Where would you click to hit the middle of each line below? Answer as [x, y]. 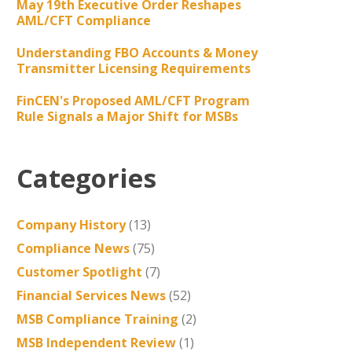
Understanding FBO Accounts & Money [137, 53]
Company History [71, 225]
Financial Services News [91, 295]
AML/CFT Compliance [83, 20]
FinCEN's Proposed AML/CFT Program [133, 101]
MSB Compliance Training [97, 319]
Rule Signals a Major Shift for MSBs [127, 116]
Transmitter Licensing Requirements [133, 68]
